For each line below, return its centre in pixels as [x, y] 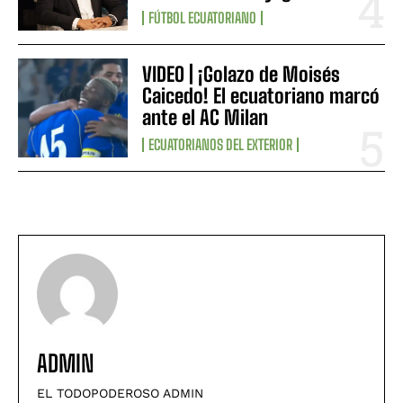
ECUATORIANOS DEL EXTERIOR [221, 144]
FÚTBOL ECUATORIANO [203, 17]
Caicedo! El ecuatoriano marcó [261, 95]
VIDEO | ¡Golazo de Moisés [242, 74]
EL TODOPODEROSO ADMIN [120, 393]
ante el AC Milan [206, 117]
